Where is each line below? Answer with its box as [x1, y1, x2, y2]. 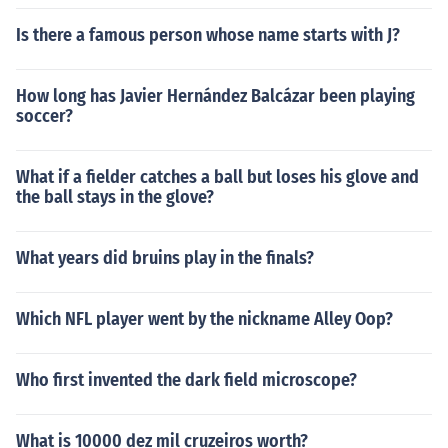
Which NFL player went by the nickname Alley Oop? [16, 308, 393, 330]
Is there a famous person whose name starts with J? [16, 24, 400, 46]
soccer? [16, 105, 73, 127]
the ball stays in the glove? [16, 186, 214, 208]
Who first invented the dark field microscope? [16, 369, 357, 391]
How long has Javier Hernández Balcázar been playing [16, 85, 415, 107]
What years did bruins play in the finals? [16, 247, 314, 269]
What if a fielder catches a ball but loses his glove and [16, 166, 419, 188]
